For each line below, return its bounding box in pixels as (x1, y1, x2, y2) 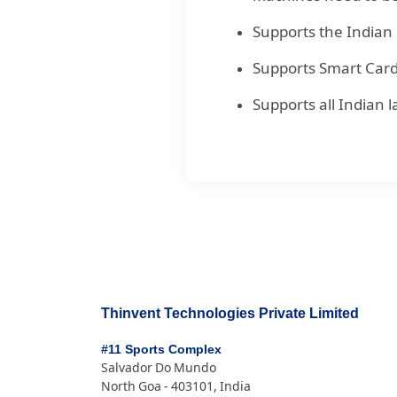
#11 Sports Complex (101, 341, 222, 358)
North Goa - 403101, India (101, 379, 251, 393)
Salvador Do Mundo (101, 361, 216, 375)
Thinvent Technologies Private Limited (101, 304, 359, 323)
